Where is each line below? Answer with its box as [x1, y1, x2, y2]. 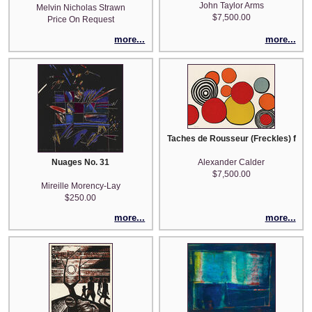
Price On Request [47, 14, 114, 24]
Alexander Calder [198, 157, 265, 168]
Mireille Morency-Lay [40, 181, 120, 192]
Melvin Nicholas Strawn [36, 2, 125, 13]
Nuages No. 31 [52, 157, 110, 168]
